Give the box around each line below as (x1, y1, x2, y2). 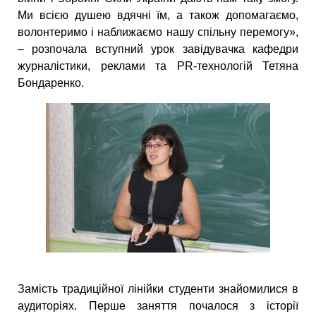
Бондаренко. (18, 77, 84, 90)
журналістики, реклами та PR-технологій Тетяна (18, 60, 298, 73)
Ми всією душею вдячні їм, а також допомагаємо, (18, 9, 298, 22)
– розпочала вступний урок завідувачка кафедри (18, 43, 298, 56)
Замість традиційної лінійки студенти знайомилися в (18, 283, 298, 296)
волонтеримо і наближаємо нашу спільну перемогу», (18, 26, 298, 39)
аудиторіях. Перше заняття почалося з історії (18, 300, 298, 312)
